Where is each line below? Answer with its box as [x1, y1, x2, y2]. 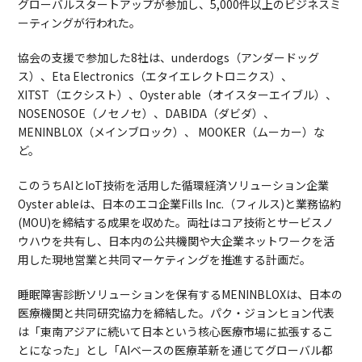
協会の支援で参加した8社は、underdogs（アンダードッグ [18, 49, 320, 66]
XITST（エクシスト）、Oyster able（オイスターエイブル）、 [18, 86, 338, 103]
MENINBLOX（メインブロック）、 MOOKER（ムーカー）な [18, 124, 326, 141]
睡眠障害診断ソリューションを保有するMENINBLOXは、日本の [18, 286, 343, 303]
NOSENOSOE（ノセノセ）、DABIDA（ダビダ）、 [18, 105, 276, 122]
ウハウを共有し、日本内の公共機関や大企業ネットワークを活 [18, 233, 335, 250]
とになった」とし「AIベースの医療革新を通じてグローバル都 [18, 342, 334, 359]
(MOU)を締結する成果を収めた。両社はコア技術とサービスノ [18, 214, 335, 231]
